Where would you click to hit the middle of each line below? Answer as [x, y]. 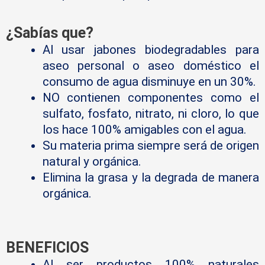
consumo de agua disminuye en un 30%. [149, 81]
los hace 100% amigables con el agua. [144, 129]
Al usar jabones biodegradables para [151, 49]
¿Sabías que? [50, 33]
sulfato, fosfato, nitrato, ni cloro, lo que [151, 113]
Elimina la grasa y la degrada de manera [151, 177]
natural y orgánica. [92, 161]
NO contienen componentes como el [151, 97]
